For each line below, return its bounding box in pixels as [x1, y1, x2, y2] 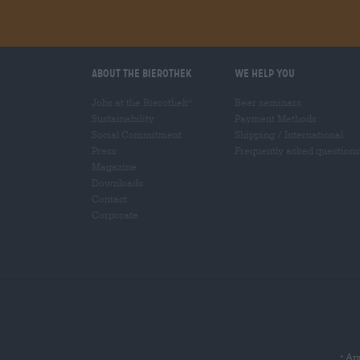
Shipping [235, 128, 275, 140]
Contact [92, 192, 127, 204]
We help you [235, 66, 295, 80]
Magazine [92, 160, 137, 172]
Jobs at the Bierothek [92, 96, 188, 108]
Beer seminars [235, 96, 301, 108]
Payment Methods [235, 112, 317, 124]
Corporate [92, 208, 138, 220]
